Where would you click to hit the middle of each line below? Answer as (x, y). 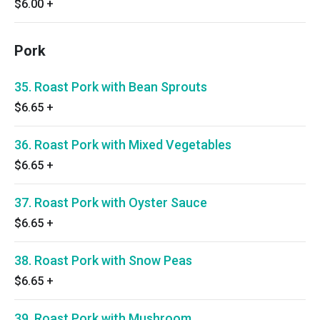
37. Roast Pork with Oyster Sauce (111, 202)
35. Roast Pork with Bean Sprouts (111, 87)
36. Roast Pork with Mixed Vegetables (123, 145)
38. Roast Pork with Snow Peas (103, 260)
